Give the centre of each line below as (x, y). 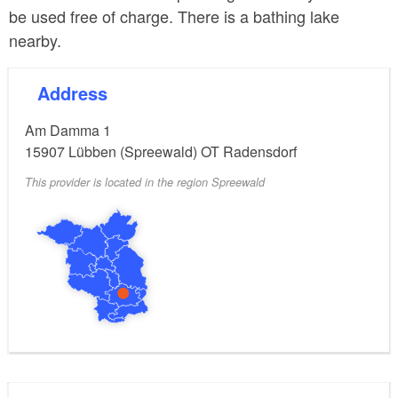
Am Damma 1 (68, 130)
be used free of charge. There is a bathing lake (174, 16)
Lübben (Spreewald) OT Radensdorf (183, 151)
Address (79, 93)
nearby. (37, 40)
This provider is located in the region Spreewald (145, 182)
